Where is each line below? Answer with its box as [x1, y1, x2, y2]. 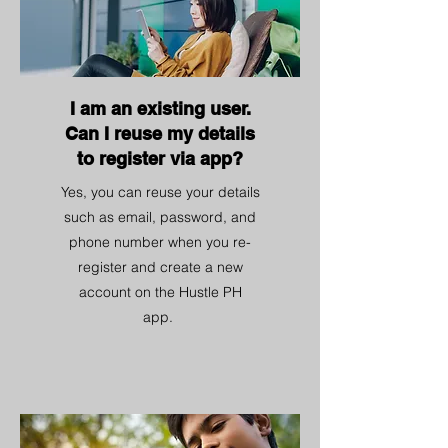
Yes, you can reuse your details [60, 183, 260, 201]
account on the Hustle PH [78, 283, 242, 301]
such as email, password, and [64, 208, 256, 226]
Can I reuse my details [65, 123, 255, 144]
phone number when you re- [69, 233, 251, 251]
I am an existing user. [69, 98, 251, 119]
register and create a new [77, 258, 243, 276]
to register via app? [77, 148, 243, 169]
